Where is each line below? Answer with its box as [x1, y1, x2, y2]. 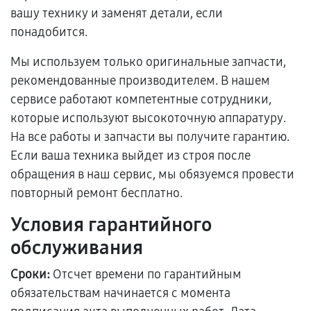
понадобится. [10, 24, 87, 40]
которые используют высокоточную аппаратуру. [10, 110, 286, 126]
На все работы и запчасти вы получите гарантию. [10, 129, 289, 144]
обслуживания [10, 236, 143, 260]
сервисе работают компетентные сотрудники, [10, 92, 271, 107]
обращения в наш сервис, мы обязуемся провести [10, 167, 294, 182]
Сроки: [10, 267, 50, 282]
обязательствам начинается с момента [10, 285, 230, 301]
